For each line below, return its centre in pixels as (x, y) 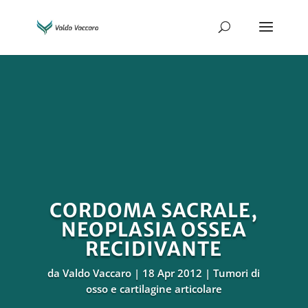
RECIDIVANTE (154, 249)
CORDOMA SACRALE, (154, 210)
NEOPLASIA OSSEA (154, 230)
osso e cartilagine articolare (154, 289)
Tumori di (237, 273)
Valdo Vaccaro (97, 273)
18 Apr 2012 (173, 273)
